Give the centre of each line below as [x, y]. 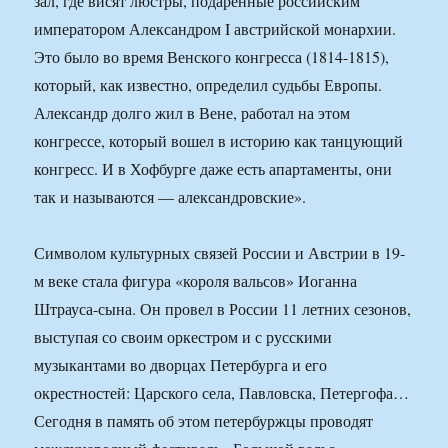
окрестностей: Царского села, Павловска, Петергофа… [222, 393]
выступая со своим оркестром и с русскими [183, 337]
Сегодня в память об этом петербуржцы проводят [204, 421]
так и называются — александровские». [170, 197]
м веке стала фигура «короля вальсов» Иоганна [196, 281]
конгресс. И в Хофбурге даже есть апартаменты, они [213, 169]
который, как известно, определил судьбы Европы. [208, 85]
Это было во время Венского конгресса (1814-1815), [212, 57]
